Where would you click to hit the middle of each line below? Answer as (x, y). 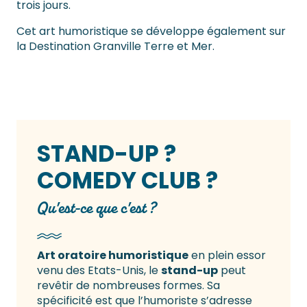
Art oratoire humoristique (113, 256)
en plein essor (227, 256)
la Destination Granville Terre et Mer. (115, 47)
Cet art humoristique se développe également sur (151, 32)
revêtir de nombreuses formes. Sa (128, 286)
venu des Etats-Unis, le (99, 271)
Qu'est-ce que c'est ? (97, 208)
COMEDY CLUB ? (127, 181)
